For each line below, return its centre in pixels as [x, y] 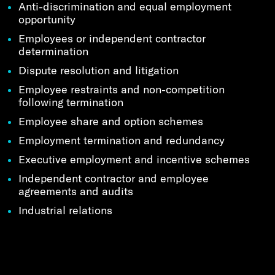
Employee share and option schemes [111, 121]
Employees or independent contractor [112, 38]
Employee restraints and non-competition [122, 89]
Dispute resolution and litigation [99, 70]
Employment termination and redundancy [122, 140]
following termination [71, 102]
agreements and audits [76, 191]
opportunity [47, 19]
